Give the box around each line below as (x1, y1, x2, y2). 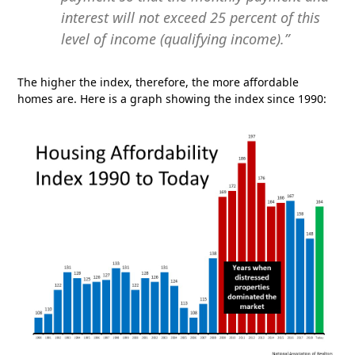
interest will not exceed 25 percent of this (61, 8, 321, 28)
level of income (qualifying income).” (61, 29, 290, 49)
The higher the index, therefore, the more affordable (17, 74, 300, 90)
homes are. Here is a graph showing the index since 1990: (17, 91, 327, 107)
